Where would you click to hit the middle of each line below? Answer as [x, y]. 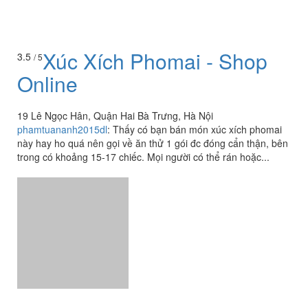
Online [47, 84]
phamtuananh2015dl [62, 130]
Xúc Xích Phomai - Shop [155, 61]
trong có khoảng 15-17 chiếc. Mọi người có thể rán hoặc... [143, 157]
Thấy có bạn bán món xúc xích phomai [197, 130]
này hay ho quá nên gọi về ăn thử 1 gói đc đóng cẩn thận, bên [153, 143]
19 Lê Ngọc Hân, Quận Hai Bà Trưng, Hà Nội [115, 116]
